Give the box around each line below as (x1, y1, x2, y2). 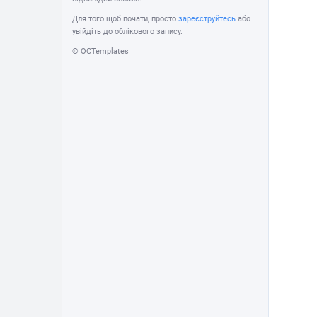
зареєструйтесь (178, 14, 236, 23)
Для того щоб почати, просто (72, 14, 178, 23)
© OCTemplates (72, 47, 129, 56)
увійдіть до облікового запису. (72, 27, 183, 36)
